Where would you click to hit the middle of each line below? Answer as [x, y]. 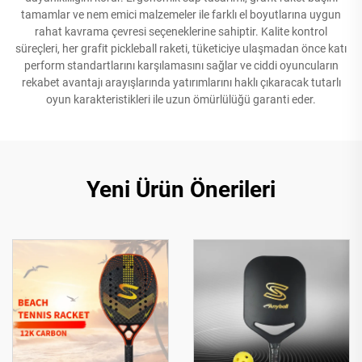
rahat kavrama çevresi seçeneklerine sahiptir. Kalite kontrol [181, 31]
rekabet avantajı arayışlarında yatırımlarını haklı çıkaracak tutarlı [181, 82]
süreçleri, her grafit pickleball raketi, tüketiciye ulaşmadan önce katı [181, 48]
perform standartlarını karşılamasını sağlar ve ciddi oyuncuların [181, 65]
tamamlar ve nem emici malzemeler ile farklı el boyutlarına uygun [181, 14]
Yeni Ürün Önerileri [181, 189]
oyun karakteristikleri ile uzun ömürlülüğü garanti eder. [181, 99]
